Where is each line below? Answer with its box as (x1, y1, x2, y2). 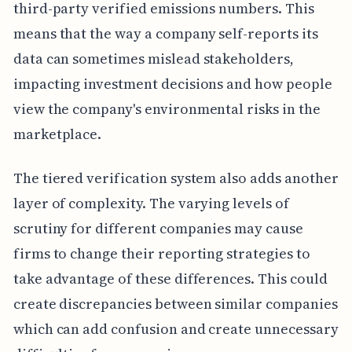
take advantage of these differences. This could (13, 269, 328, 289)
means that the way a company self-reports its (13, 24, 318, 44)
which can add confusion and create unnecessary (13, 319, 339, 339)
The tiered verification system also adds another (13, 168, 339, 189)
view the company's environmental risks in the (13, 99, 321, 119)
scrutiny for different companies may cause (13, 218, 303, 239)
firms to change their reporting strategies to (13, 244, 310, 264)
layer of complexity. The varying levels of (13, 193, 289, 214)
